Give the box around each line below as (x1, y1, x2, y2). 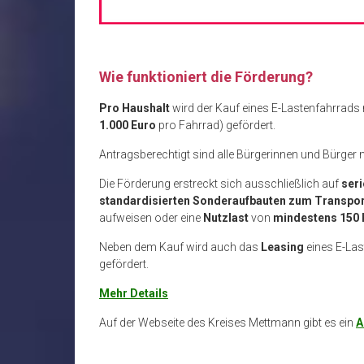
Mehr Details (99, 286, 168, 300)
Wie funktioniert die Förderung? (99, 67, 313, 85)
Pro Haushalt (99, 101, 170, 115)
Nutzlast (203, 210, 249, 224)
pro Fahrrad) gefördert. (156, 118, 275, 132)
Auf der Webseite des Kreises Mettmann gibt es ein (99, 315, 356, 329)
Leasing (261, 240, 304, 253)
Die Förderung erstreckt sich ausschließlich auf (99, 176, 341, 190)
